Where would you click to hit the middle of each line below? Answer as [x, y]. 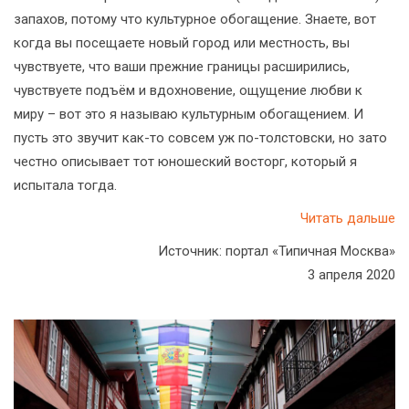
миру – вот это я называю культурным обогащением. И [189, 114]
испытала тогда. [65, 185]
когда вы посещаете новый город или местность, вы [182, 43]
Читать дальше [348, 218]
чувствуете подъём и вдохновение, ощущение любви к [188, 90]
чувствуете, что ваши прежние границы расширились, [182, 67]
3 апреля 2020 [351, 275]
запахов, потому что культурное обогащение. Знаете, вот [195, 19]
